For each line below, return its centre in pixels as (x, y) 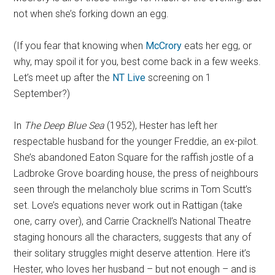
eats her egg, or (217, 46)
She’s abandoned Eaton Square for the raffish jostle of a (134, 158)
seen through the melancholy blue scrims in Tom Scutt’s (133, 190)
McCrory (164, 46)
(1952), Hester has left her (161, 126)
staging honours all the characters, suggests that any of (133, 238)
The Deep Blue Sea (64, 126)
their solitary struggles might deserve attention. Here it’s (132, 254)
